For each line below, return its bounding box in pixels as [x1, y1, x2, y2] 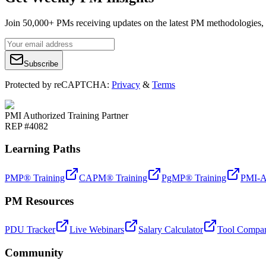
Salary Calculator [138, 224, 203, 235]
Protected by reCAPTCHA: [5, 79, 109, 90]
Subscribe [24, 59, 58, 68]
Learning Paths [5, 142, 80, 156]
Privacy [112, 79, 140, 90]
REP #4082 [5, 121, 48, 131]
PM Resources [5, 194, 74, 207]
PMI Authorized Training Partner [5, 110, 128, 121]
